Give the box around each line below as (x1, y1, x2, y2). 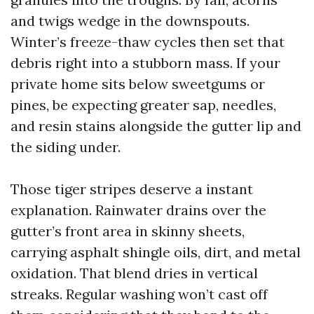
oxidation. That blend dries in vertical (11, 264, 258, 282)
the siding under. (11, 138, 121, 156)
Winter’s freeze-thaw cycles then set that (11, 33, 285, 50)
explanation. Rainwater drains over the (11, 201, 266, 219)
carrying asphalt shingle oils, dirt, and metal (11, 243, 301, 261)
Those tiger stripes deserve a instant (11, 180, 253, 198)
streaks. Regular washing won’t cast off (11, 285, 268, 303)
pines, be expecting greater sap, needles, (11, 96, 276, 114)
